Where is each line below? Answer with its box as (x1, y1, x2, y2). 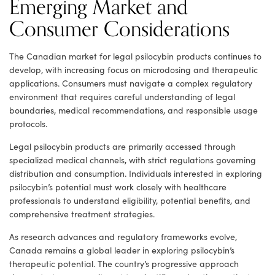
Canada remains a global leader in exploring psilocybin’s (9, 244, 234, 257)
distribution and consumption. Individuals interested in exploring (9, 168, 262, 180)
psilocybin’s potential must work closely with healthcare (9, 181, 227, 193)
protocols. (9, 118, 47, 130)
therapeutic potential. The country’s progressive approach (9, 258, 239, 270)
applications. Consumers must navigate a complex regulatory (9, 77, 252, 90)
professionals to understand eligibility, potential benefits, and (9, 195, 250, 207)
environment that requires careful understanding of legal (9, 91, 235, 103)
